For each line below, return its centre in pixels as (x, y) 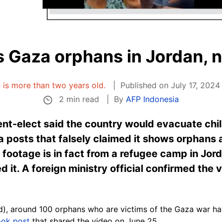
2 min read (79, 99)
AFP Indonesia (152, 99)
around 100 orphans (48, 209)
